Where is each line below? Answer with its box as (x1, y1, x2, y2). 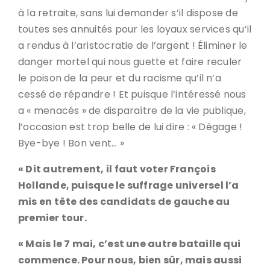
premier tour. (18, 211, 87, 225)
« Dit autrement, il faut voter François (18, 162, 216, 176)
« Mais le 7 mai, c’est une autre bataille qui (18, 237, 241, 251)
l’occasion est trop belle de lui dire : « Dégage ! (18, 120, 243, 134)
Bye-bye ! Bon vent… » (18, 136, 124, 150)
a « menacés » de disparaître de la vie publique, (18, 104, 246, 118)
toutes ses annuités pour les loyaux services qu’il (18, 22, 252, 36)
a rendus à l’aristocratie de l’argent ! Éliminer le (18, 39, 248, 52)
